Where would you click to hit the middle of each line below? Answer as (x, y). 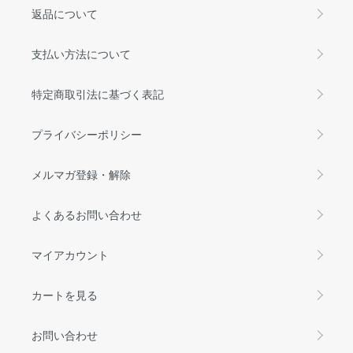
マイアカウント (70, 254)
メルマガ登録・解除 (81, 174)
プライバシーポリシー (87, 134)
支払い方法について (81, 53)
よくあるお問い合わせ (87, 214)
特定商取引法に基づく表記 (98, 93)
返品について (65, 13)
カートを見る (65, 294)
